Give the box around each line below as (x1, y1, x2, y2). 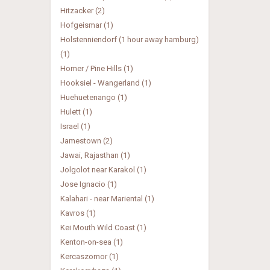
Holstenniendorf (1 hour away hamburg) (60, 35, 199, 44)
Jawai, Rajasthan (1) (60, 151, 130, 160)
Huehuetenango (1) (60, 93, 127, 102)
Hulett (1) (60, 107, 92, 116)
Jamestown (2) (60, 136, 113, 145)
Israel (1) (60, 122, 90, 131)
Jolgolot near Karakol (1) (60, 165, 146, 174)
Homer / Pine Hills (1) (60, 64, 133, 73)
